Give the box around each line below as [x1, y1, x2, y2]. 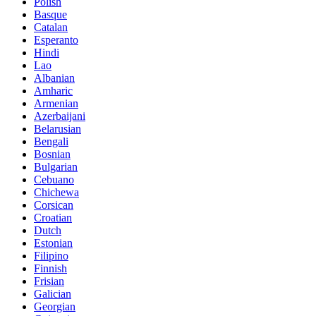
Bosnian [34, 148, 71, 161]
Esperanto [34, 34, 78, 47]
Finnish [34, 262, 67, 275]
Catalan [34, 21, 68, 34]
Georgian [34, 300, 75, 313]
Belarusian [34, 123, 81, 135]
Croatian [34, 212, 72, 224]
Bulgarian [34, 161, 78, 174]
